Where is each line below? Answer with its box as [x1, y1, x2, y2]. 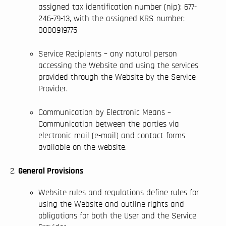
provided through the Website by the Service [38, 73, 196, 81]
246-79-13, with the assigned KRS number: [38, 14, 185, 23]
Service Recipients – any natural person [38, 49, 177, 58]
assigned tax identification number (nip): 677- [38, 3, 197, 11]
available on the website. [38, 143, 127, 151]
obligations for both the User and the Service [38, 211, 196, 220]
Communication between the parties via [38, 120, 179, 128]
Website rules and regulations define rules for [38, 188, 199, 197]
